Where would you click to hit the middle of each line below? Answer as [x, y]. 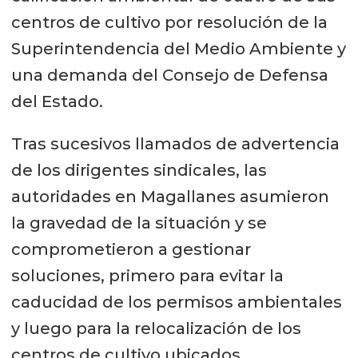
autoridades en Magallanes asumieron [170, 196]
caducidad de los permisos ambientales [176, 302]
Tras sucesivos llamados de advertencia [175, 143]
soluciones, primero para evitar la [147, 275]
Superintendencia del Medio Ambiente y [178, 48]
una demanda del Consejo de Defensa [169, 75]
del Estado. [57, 101]
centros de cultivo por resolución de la [169, 22]
